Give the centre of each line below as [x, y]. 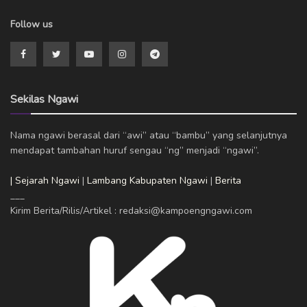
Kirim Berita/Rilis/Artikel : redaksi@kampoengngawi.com [131, 211]
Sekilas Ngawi [44, 100]
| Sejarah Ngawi [45, 181]
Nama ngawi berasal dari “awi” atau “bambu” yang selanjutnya [149, 136]
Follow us [32, 25]
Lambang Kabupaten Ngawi [147, 181]
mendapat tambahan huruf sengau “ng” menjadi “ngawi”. [135, 151]
